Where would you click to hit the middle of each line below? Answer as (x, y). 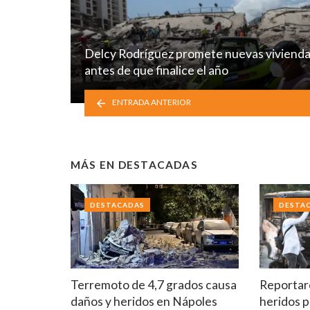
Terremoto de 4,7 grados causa (154, 284)
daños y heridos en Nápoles (144, 301)
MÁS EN (94, 164)
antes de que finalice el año (156, 70)
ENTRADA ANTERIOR (152, 102)
